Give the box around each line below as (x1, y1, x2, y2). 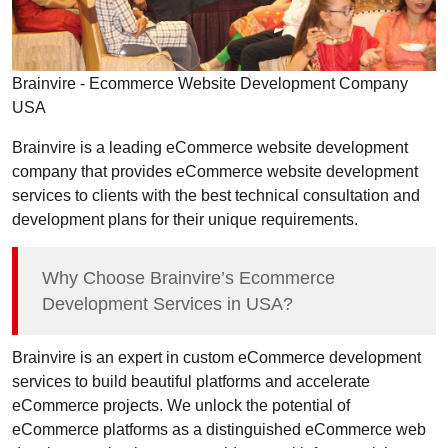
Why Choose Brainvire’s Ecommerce (42, 268, 335, 289)
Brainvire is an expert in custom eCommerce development (12, 348, 421, 367)
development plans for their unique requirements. (12, 210, 358, 229)
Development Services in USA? (42, 294, 293, 315)
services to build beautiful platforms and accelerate (12, 372, 370, 391)
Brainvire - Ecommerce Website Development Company (12, 74, 408, 93)
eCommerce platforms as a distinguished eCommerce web (12, 420, 426, 439)
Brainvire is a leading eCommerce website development (12, 138, 408, 157)
